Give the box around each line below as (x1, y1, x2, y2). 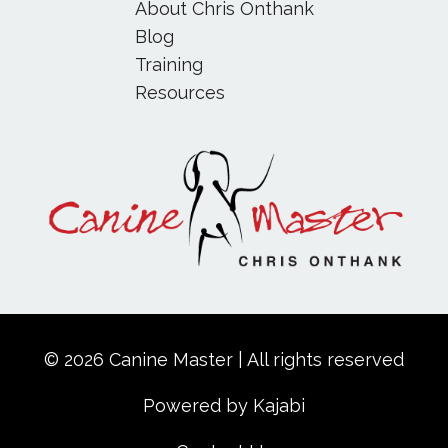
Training (134, 53, 203, 75)
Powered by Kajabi (143, 394, 305, 416)
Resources (134, 81, 225, 103)
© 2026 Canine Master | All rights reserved (44, 348, 404, 370)
